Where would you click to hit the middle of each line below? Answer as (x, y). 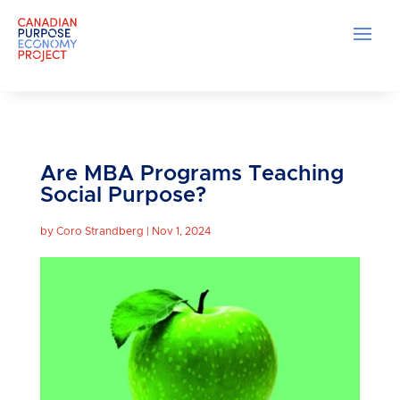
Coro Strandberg (100, 231)
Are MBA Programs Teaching (192, 174)
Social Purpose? (123, 195)
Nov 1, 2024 (181, 231)
